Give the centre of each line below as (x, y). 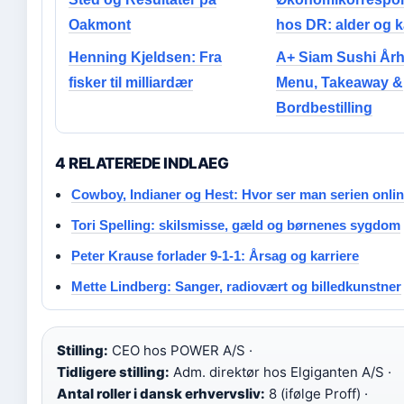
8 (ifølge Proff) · (317, 394)
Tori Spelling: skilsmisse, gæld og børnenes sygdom (236, 225)
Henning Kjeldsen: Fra (145, 57)
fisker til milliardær (131, 83)
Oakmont (100, 25)
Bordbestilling (324, 108)
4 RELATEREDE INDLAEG (142, 163)
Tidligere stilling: (113, 372)
